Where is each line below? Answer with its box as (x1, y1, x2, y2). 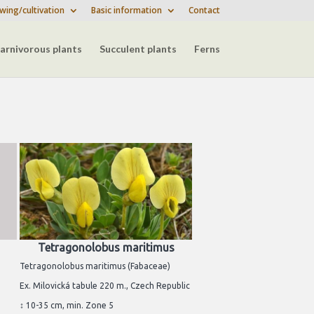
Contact (188, 4, 220, 16)
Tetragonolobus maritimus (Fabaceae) (20, 261, 170, 271)
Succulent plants (99, 43, 177, 55)
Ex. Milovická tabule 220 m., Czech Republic (20, 280, 190, 290)
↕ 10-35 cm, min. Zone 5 (20, 300, 114, 310)
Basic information (90, 4, 162, 16)
